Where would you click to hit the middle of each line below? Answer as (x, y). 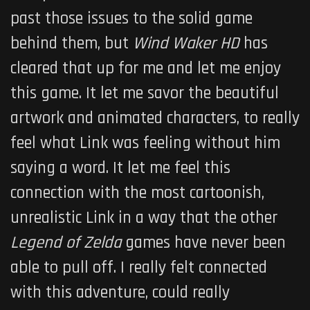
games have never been (206, 243)
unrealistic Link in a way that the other (144, 218)
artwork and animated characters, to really (155, 119)
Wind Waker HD (188, 44)
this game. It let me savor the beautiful (145, 94)
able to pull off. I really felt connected (139, 268)
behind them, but (72, 44)
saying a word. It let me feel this (120, 168)
